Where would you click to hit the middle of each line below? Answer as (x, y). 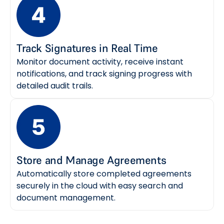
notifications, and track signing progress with (104, 73)
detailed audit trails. (55, 85)
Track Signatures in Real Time (87, 48)
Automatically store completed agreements (104, 173)
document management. (66, 197)
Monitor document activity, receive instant (100, 61)
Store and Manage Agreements (91, 160)
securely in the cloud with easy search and (100, 185)
